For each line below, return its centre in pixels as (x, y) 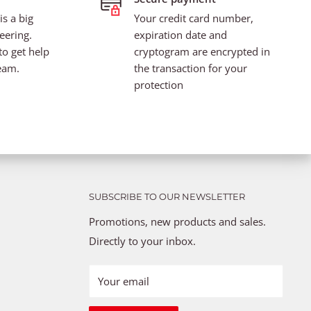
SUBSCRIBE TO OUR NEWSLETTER (167, 196)
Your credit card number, (193, 18)
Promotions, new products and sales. (177, 221)
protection (158, 84)
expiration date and (180, 34)
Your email (124, 281)
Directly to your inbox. (142, 241)
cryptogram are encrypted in (202, 51)
